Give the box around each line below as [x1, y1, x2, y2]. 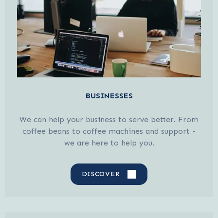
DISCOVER [81, 169, 120, 178]
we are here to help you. [64, 138, 154, 147]
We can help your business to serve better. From [19, 114, 199, 124]
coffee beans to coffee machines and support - [22, 126, 196, 136]
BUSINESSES [85, 91, 133, 100]
